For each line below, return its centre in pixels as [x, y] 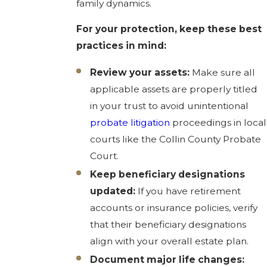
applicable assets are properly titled [174, 89]
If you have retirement [188, 191]
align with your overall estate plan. [170, 241]
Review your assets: [140, 73]
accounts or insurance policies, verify [174, 208]
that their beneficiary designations [168, 225]
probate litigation [130, 123]
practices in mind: [121, 46]
